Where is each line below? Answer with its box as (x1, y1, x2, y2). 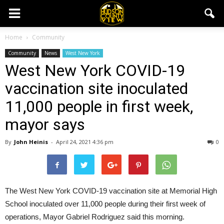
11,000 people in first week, (5, 97, 193, 116)
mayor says (5, 115, 85, 134)
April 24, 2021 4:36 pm (56, 138, 113, 145)
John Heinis (14, 138, 48, 145)
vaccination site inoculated (5, 79, 188, 98)
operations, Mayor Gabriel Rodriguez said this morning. (5, 212, 184, 221)
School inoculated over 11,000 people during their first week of (5, 199, 205, 208)
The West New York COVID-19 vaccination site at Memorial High (5, 186, 217, 195)
